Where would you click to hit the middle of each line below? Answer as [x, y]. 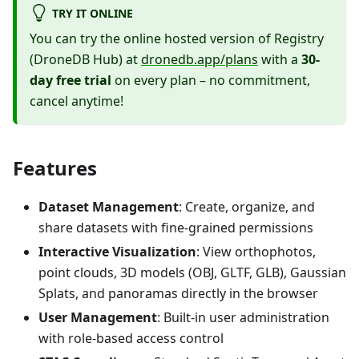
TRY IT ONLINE [92, 13]
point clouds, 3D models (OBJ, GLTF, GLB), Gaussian [192, 273]
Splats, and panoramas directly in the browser [178, 294]
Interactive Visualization [117, 252]
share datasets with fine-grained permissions [176, 228]
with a [280, 60]
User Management [98, 318]
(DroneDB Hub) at [85, 60]
